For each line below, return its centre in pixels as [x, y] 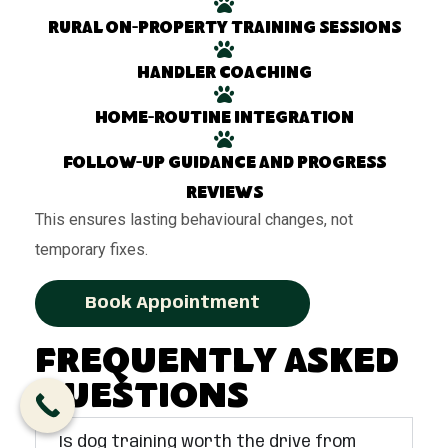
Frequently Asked [217, 365]
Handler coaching [224, 75]
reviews [224, 195]
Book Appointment [172, 303]
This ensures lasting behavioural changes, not [194, 220]
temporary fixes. [91, 250]
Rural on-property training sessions [224, 30]
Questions [142, 400]
